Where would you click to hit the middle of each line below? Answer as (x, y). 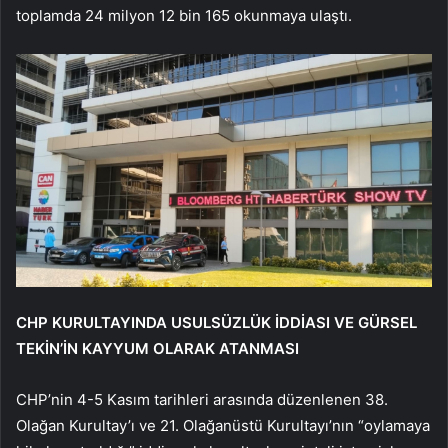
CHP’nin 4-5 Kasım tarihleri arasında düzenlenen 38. (202, 400)
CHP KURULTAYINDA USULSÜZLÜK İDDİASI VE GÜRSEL (216, 323)
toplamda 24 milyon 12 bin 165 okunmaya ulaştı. (184, 15)
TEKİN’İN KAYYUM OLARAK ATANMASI (157, 349)
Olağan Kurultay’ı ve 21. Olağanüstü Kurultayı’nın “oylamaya (223, 426)
